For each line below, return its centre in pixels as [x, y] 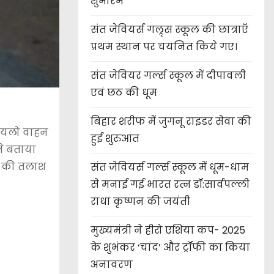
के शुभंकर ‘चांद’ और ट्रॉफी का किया [170, 248]
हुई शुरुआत [115, 139]
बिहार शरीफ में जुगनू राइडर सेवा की [171, 122]
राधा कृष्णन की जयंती [140, 202]
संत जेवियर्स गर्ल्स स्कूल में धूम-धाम [170, 168]
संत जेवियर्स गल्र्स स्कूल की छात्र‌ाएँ [169, 30]
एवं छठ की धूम [124, 93]
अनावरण [112, 265]
